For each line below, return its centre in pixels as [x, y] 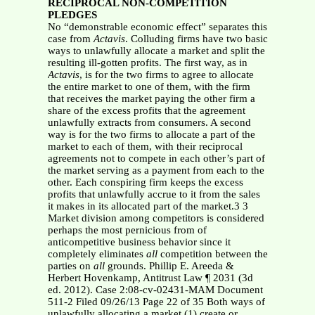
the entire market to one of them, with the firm [149, 87]
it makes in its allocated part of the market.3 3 [148, 206]
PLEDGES [72, 15]
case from [70, 39]
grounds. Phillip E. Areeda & [169, 266]
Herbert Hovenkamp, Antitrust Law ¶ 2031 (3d [150, 278]
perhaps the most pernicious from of [127, 230]
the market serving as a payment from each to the [156, 171]
